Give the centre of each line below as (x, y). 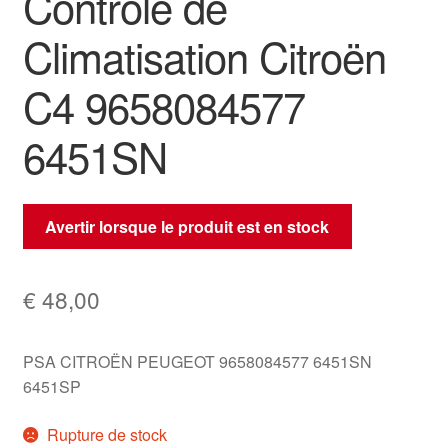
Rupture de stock (107, 434)
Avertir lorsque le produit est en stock (187, 226)
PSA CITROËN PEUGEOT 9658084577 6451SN (197, 361)
